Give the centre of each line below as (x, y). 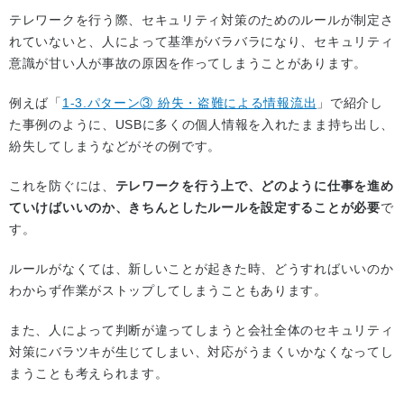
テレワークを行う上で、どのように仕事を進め (254, 186)
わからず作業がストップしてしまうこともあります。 (168, 291)
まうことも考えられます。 (89, 374)
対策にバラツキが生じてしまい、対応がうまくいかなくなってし (202, 352)
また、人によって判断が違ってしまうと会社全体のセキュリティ (202, 331)
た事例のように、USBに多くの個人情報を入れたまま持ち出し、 (202, 125)
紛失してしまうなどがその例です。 (115, 147)
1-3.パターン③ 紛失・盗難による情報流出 (189, 103)
